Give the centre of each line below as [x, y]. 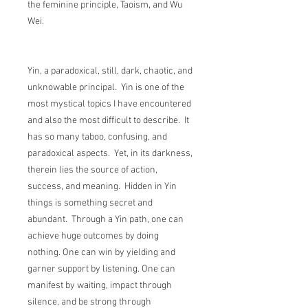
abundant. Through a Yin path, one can [106, 220]
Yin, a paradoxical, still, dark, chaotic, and [110, 71]
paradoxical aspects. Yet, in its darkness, [110, 154]
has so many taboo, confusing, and [97, 137]
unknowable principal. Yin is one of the [106, 88]
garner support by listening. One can [101, 269]
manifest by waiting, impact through [100, 286]
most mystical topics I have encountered [109, 104]
